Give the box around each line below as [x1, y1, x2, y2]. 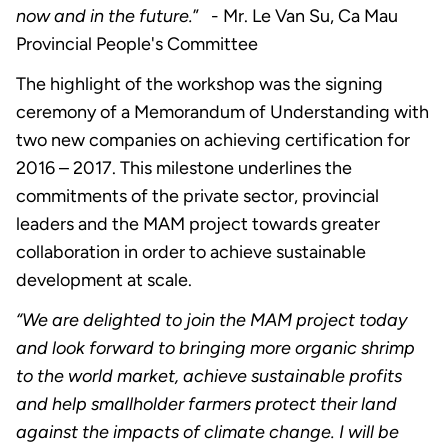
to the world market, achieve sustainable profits [16, 365, 402, 388]
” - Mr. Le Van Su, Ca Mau [193, 5, 398, 28]
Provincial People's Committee [16, 33, 258, 56]
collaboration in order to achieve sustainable [16, 241, 366, 264]
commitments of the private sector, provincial [16, 185, 379, 208]
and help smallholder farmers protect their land [16, 393, 397, 416]
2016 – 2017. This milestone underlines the [16, 157, 352, 180]
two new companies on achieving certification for [16, 129, 410, 152]
